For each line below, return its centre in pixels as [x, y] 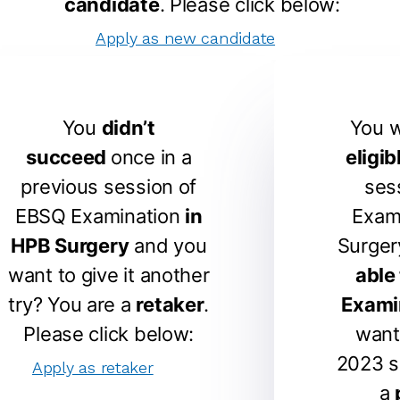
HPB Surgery [70, 246]
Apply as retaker [93, 367]
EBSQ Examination [100, 216]
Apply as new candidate [186, 38]
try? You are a [72, 304]
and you [168, 246]
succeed [68, 157]
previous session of [109, 187]
